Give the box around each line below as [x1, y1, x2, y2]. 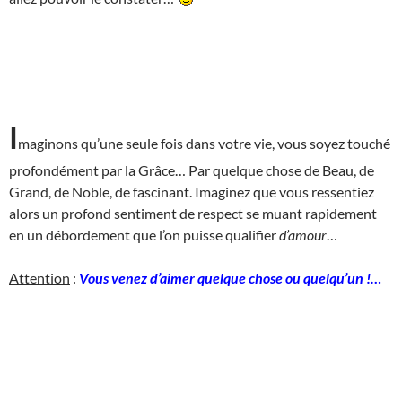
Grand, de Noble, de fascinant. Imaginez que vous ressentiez [9, 182, 374, 200]
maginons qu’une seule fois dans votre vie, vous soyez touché [18, 134, 390, 152]
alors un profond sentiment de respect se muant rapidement [9, 204, 377, 222]
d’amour [279, 225, 327, 243]
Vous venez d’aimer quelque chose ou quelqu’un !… [79, 268, 381, 286]
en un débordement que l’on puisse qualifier [9, 225, 279, 243]
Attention [9, 268, 70, 286]
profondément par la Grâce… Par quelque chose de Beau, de [9, 161, 374, 179]
